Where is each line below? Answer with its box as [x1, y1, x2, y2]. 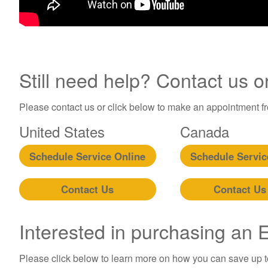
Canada [179, 121, 229, 142]
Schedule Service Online [29, 148, 146, 163]
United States [19, 121, 105, 142]
